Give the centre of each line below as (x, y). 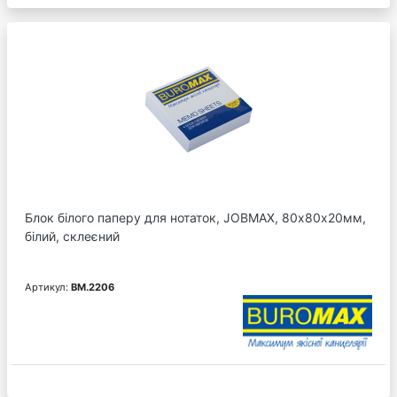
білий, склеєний (72, 236)
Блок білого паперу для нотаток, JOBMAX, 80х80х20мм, (195, 217)
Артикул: (48, 287)
